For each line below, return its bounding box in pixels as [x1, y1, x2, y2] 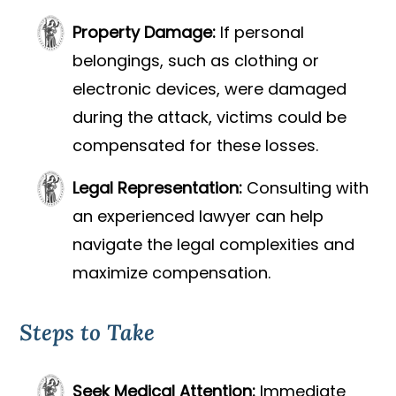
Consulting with [242, 177, 369, 200]
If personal [216, 21, 305, 44]
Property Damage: [72, 21, 217, 44]
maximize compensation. [72, 262, 271, 285]
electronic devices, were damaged [72, 78, 347, 101]
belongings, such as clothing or [72, 49, 320, 72]
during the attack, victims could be [72, 106, 347, 129]
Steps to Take [19, 317, 156, 347]
